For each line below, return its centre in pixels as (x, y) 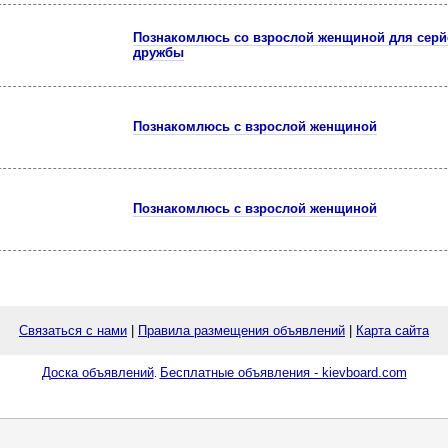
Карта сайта (392, 330)
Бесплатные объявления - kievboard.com (283, 372)
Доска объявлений (97, 372)
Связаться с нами (73, 330)
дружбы (158, 52)
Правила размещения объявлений (241, 330)
